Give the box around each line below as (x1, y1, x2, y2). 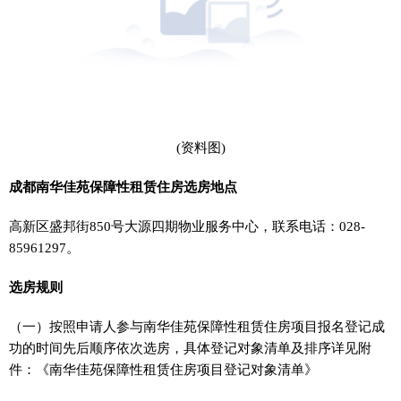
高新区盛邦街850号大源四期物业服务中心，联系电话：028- (9, 218, 365, 234)
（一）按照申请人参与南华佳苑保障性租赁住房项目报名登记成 (9, 319, 385, 334)
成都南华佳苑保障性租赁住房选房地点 (9, 179, 237, 194)
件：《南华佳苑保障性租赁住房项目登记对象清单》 (9, 362, 318, 377)
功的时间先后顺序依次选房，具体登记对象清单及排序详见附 (9, 340, 371, 355)
